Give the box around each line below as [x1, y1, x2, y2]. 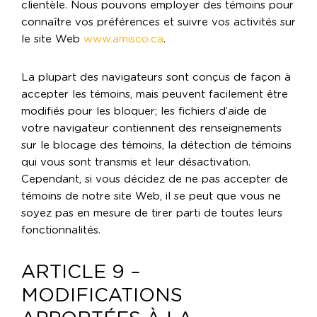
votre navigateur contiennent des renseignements [21, 123, 282, 134]
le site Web [21, 34, 83, 45]
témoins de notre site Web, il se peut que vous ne [21, 191, 281, 202]
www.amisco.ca [83, 34, 163, 45]
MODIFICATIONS [21, 286, 183, 306]
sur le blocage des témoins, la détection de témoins [21, 140, 292, 151]
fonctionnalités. [21, 225, 100, 236]
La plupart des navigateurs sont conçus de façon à [21, 72, 291, 83]
